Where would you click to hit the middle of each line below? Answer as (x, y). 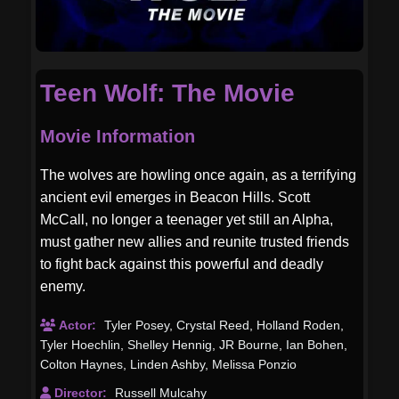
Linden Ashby (167, 364)
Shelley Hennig (170, 344)
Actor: (78, 325)
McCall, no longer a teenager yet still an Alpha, (187, 219)
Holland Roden (298, 325)
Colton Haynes (81, 364)
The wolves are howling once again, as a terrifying (198, 175)
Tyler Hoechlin (80, 344)
